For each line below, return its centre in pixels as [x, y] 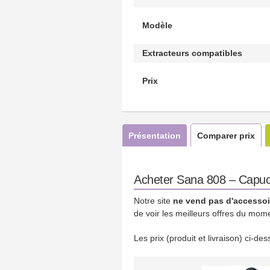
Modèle [157, 25]
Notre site [153, 200]
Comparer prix [226, 135]
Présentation [155, 135]
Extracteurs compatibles [192, 53]
